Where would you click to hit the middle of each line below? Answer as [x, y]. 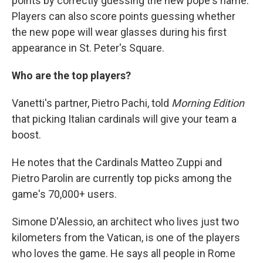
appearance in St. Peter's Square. [88, 48]
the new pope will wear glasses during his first [119, 32]
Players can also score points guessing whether [124, 16]
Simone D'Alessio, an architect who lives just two [125, 222]
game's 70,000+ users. [64, 194]
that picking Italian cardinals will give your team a [124, 119]
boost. [26, 135]
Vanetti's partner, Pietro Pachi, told [92, 103]
